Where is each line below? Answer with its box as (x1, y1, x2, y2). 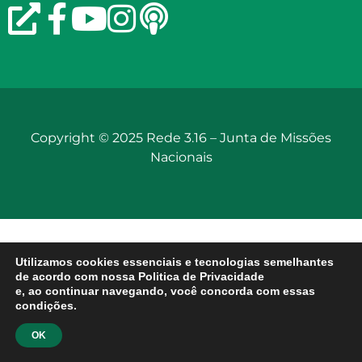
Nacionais (149, 149, 213, 165)
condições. (15, 299, 77, 312)
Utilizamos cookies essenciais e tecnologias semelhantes (15, 255, 334, 268)
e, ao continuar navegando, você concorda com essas (15, 284, 315, 297)
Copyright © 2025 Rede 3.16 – (31, 129, 220, 145)
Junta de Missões (220, 129, 331, 145)
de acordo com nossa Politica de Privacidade (15, 270, 264, 283)
